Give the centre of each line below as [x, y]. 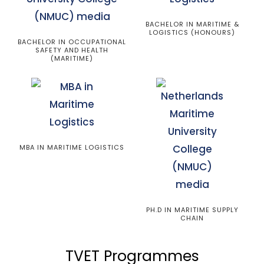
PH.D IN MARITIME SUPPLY [192, 210]
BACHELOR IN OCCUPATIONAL [72, 42]
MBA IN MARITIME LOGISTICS [72, 147]
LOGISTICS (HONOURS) [192, 32]
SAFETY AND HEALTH [72, 50]
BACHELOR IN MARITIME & [192, 24]
